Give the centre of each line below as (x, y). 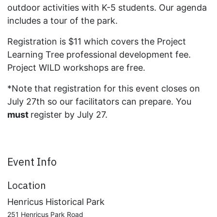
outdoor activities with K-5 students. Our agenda (107, 7)
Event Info (32, 162)
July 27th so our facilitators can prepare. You (99, 101)
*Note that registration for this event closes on (104, 88)
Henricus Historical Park (56, 201)
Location (27, 185)
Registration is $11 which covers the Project (97, 41)
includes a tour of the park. (64, 20)
